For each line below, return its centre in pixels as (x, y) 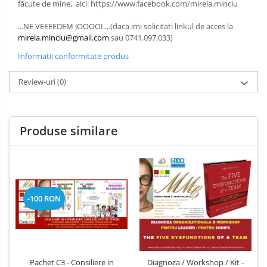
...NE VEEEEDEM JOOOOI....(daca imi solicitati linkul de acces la (125, 26)
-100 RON (44, 199)
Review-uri (38, 81)
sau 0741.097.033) (142, 37)
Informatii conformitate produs (73, 56)
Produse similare (69, 131)
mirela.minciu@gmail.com (63, 37)
